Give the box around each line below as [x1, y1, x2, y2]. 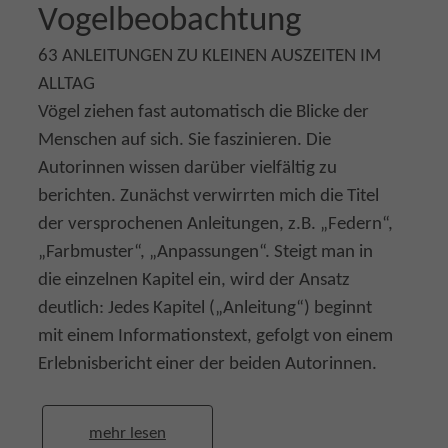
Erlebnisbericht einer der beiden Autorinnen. [38, 355, 377, 374]
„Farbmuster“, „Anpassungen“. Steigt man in [38, 243, 373, 262]
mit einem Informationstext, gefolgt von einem [38, 327, 393, 346]
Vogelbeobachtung [38, 4, 301, 39]
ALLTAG [38, 75, 95, 94]
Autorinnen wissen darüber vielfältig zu [38, 159, 337, 178]
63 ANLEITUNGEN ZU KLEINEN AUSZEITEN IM [38, 47, 381, 66]
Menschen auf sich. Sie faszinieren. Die [38, 131, 331, 150]
